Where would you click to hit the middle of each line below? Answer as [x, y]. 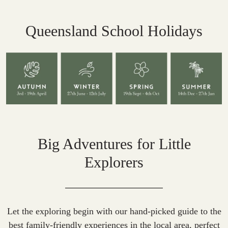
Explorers [114, 162]
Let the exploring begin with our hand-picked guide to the [114, 211]
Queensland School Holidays [114, 31]
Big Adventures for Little [114, 144]
